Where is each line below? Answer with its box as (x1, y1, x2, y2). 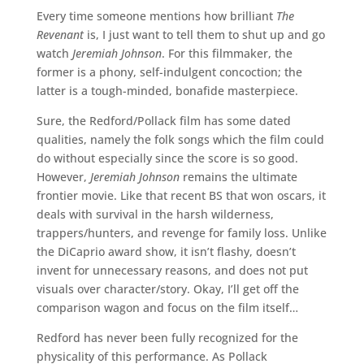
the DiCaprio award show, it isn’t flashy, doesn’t (36, 244, 296, 260)
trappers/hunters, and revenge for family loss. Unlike (36, 225, 327, 241)
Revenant (36, 27, 84, 43)
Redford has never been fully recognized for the (36, 330, 298, 346)
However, (36, 169, 90, 185)
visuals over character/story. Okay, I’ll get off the (36, 281, 299, 297)
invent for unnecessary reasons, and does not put (36, 262, 308, 279)
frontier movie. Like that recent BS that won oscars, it (36, 188, 326, 204)
